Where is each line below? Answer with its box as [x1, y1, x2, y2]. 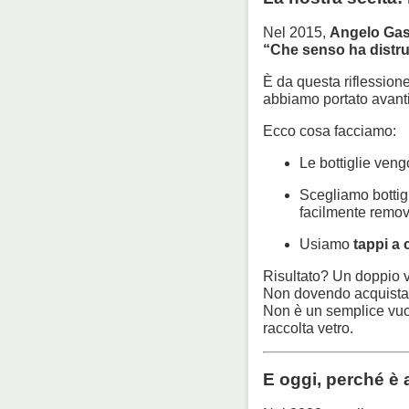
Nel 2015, [263, 25, 330, 41]
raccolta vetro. [263, 320, 353, 337]
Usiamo [299, 236, 353, 253]
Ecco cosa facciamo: [263, 123, 396, 140]
